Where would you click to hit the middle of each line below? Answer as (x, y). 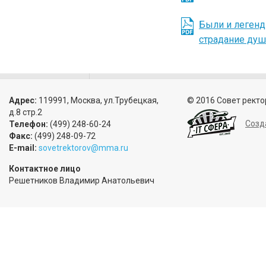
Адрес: (23, 100)
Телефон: (28, 124)
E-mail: (23, 148)
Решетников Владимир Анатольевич (82, 180)
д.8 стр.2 (26, 112)
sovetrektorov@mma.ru (83, 148)
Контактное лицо (45, 169)
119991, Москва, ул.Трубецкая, (98, 100)
